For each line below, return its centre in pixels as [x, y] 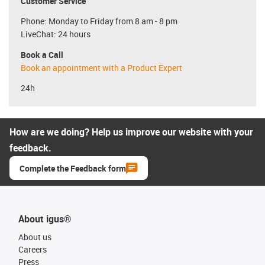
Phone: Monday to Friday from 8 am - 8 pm [99, 21]
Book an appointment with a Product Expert [101, 67]
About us [35, 237]
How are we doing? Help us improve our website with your [131, 132]
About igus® [45, 219]
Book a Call [42, 54]
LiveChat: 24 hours [56, 34]
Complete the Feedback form [73, 168]
